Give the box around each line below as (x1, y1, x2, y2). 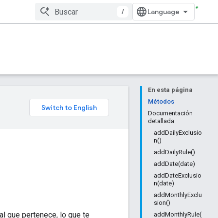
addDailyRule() (154, 148, 195, 156)
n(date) (154, 180, 174, 187)
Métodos (148, 98, 174, 105)
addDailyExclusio (154, 129, 202, 136)
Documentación (148, 109, 193, 117)
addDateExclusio (154, 172, 201, 179)
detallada (148, 117, 174, 125)
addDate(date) (154, 160, 195, 167)
